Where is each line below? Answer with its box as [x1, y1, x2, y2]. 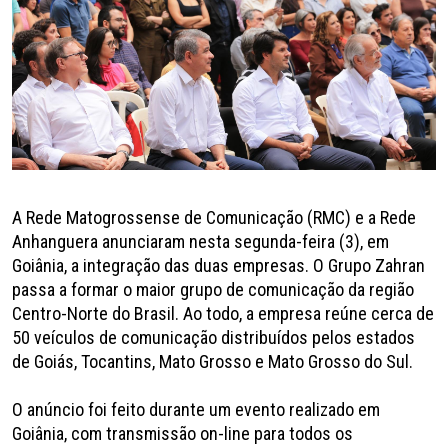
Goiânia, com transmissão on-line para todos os [12, 422, 353, 444]
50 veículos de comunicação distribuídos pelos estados [12, 326, 415, 348]
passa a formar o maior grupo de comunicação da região [12, 278, 414, 300]
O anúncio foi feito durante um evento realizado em [12, 398, 380, 420]
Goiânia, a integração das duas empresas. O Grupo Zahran [12, 254, 425, 276]
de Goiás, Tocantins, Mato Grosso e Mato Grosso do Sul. [12, 350, 413, 372]
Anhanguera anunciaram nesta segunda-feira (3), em [12, 230, 389, 252]
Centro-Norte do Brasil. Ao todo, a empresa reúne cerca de [12, 302, 434, 324]
